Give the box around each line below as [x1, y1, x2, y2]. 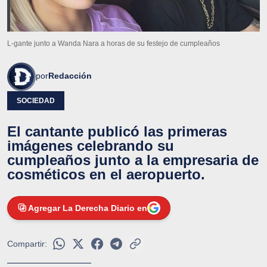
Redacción [48, 70, 92, 80]
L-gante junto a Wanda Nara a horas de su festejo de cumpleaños [7, 39, 220, 48]
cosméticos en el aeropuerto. [7, 166, 205, 182]
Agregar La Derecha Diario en [28, 203, 147, 213]
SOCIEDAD [17, 96, 55, 105]
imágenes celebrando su [7, 137, 174, 154]
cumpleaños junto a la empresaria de [7, 151, 259, 168]
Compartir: [7, 238, 47, 249]
